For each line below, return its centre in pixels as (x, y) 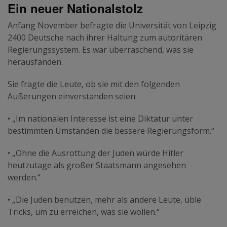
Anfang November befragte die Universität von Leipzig (112, 25)
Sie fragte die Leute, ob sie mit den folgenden (94, 84)
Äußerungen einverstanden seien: (72, 96)
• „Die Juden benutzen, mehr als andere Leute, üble (104, 199)
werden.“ (24, 177)
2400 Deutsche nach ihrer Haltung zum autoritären (105, 37)
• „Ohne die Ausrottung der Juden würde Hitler (96, 153)
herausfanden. (35, 62)
